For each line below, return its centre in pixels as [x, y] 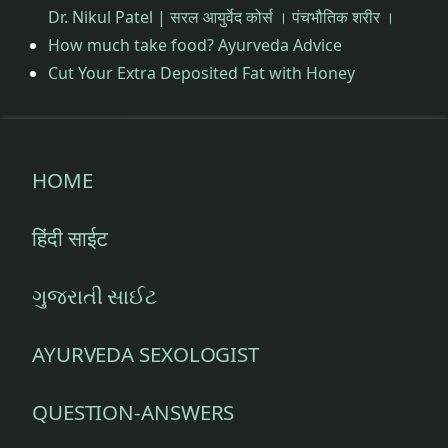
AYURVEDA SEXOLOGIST [146, 353]
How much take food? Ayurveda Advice [195, 44]
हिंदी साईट [70, 237]
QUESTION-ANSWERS [133, 411]
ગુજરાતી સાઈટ [95, 295]
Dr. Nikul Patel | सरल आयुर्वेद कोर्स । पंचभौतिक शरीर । [221, 16]
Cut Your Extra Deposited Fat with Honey [201, 72]
